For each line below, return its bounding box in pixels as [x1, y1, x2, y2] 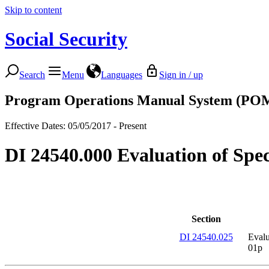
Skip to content [5, 5, 62, 15]
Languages [101, 69, 142, 80]
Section [191, 213, 221, 224]
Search [19, 69, 45, 80]
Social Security [5, 28, 127, 50]
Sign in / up [159, 69, 203, 80]
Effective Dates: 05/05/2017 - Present [5, 120, 147, 131]
